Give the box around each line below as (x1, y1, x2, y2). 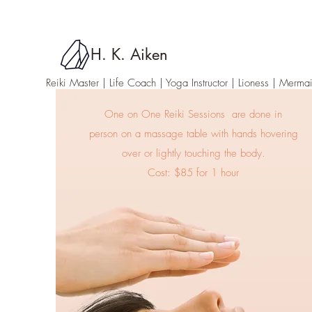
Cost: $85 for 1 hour (148, 166, 240, 180)
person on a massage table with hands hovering (88, 127, 298, 141)
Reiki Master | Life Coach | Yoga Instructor (46, 76, 231, 90)
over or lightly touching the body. (121, 146, 265, 160)
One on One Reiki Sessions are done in (104, 107, 283, 121)
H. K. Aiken (91, 45, 168, 64)
